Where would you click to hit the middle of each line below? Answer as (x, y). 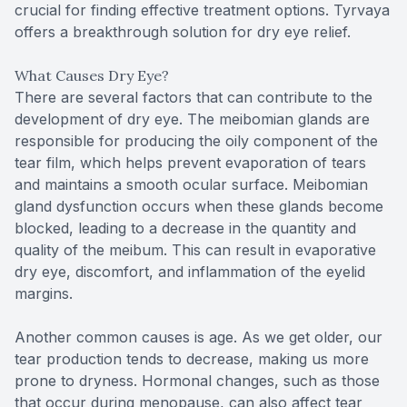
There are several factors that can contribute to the (194, 98)
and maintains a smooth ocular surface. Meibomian (191, 185)
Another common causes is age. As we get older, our (199, 338)
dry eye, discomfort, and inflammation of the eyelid (190, 272)
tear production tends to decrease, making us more (192, 359)
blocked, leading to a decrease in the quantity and (185, 228)
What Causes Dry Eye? (92, 76)
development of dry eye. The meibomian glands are (192, 119)
